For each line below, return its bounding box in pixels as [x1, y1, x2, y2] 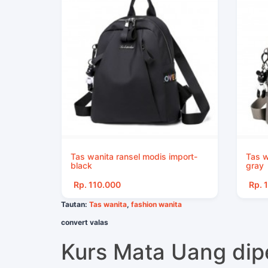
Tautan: [61, 200, 89, 209]
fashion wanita [131, 200, 182, 209]
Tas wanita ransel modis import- [71, 151, 197, 162]
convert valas [61, 218, 108, 227]
